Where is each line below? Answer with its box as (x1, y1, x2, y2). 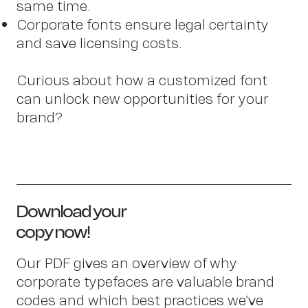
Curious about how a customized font (16, 70, 267, 89)
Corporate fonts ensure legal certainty (16, 14, 269, 34)
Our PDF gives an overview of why (16, 253, 237, 272)
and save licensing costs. (16, 33, 182, 52)
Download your (16, 200, 126, 222)
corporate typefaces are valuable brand (16, 272, 274, 291)
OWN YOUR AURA (44, 142, 190, 165)
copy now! (16, 221, 90, 243)
